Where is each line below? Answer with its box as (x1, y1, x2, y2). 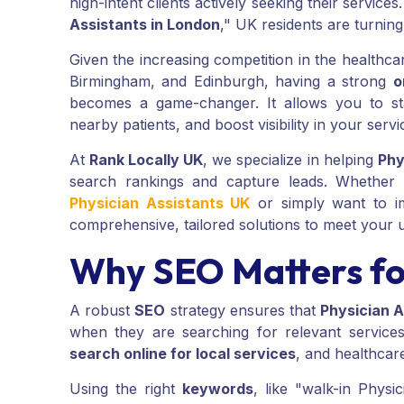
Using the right (69, 380, 182, 399)
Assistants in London (69, 15, 220, 34)
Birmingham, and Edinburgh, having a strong (69, 72, 393, 91)
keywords (181, 380, 253, 399)
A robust (69, 301, 135, 320)
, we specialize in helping (203, 151, 378, 170)
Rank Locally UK (89, 151, 204, 170)
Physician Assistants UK (69, 194, 251, 213)
